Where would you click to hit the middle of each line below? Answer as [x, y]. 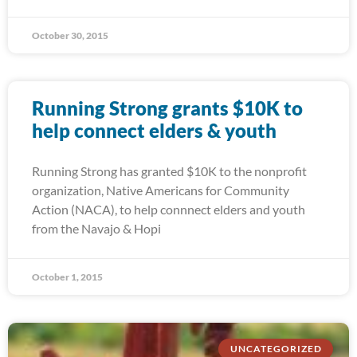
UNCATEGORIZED [276, 349]
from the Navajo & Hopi [96, 228]
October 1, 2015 [67, 277]
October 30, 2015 [70, 35]
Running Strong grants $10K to [167, 108]
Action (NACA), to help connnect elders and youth [169, 209]
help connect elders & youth [154, 130]
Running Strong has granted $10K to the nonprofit [169, 171]
